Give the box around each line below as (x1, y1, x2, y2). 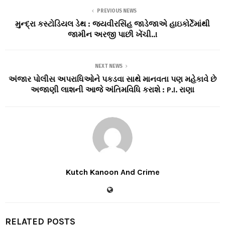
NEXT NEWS (94, 63, 123, 69)
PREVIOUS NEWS (96, 8, 137, 14)
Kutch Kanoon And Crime (65, 167, 160, 177)
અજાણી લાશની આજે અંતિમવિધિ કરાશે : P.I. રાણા (31, 84, 194, 94)
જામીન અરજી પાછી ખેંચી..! (67, 29, 158, 39)
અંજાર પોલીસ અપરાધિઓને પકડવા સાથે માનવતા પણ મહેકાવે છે (9, 74, 216, 84)
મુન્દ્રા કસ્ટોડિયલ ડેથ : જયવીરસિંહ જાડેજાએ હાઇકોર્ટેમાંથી (15, 19, 210, 29)
